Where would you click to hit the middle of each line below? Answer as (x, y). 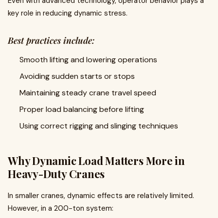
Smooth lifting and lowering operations (88, 60)
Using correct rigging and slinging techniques (99, 126)
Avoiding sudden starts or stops (77, 76)
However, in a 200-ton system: (61, 208)
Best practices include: (51, 40)
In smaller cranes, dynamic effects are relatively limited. (101, 196)
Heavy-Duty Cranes (56, 174)
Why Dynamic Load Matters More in (96, 161)
